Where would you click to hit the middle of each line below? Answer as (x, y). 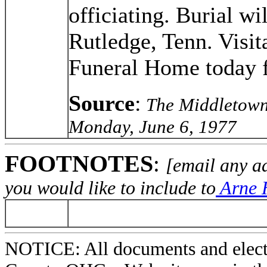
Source (102, 103)
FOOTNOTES (79, 164)
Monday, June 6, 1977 (153, 127)
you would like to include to (110, 188)
